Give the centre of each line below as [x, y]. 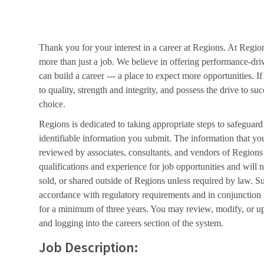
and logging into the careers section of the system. [131, 223]
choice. [52, 104]
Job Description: [88, 247]
